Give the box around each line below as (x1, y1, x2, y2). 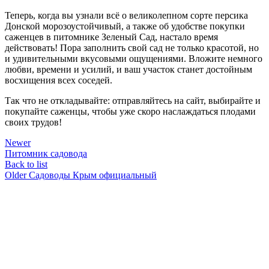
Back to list (5, 159, 47, 169)
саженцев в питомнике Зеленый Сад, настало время (5, 31, 218, 42)
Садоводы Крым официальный (29, 169, 157, 180)
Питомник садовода (5, 148, 87, 159)
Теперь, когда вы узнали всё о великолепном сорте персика (5, 10, 248, 20)
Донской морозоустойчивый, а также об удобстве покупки (5, 20, 245, 31)
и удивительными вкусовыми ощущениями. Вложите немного (5, 53, 262, 64)
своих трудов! (5, 116, 62, 127)
